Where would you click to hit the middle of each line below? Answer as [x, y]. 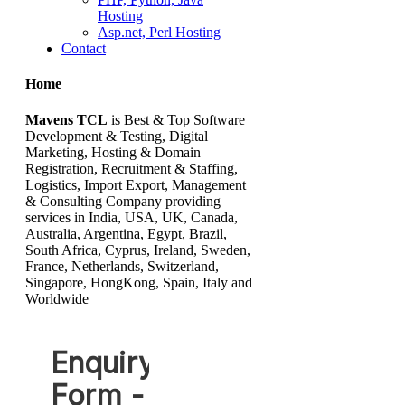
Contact [84, 48]
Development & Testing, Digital [117, 136]
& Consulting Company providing [123, 201]
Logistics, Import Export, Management [136, 184]
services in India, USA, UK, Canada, [132, 217]
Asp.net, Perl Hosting [159, 32]
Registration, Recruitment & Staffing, [132, 168]
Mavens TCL [66, 119]
